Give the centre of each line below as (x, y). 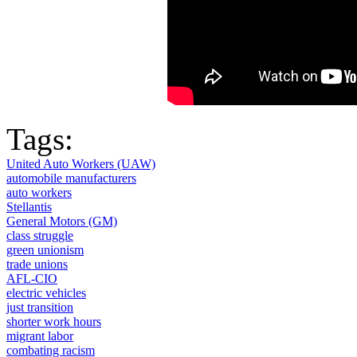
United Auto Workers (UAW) (81, 163)
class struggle (40, 235)
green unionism (45, 249)
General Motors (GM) (62, 221)
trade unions (37, 264)
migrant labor (40, 335)
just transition (40, 307)
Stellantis (29, 206)
